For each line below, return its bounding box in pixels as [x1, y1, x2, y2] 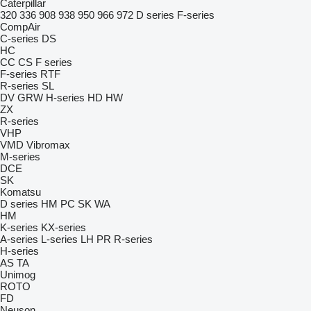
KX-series [41, 221, 86, 233]
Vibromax [26, 139, 70, 151]
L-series [41, 233, 78, 245]
